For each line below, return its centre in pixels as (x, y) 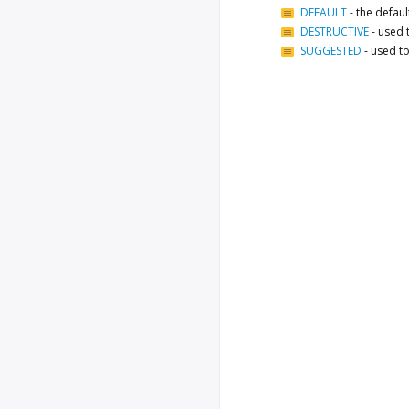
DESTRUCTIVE (335, 31)
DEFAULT (324, 12)
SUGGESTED (331, 50)
